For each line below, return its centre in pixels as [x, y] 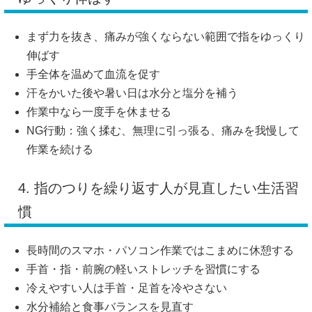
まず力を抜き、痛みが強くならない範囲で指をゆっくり [166, 37]
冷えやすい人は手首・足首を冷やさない [127, 288]
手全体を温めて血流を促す [93, 75]
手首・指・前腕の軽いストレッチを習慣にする [143, 270]
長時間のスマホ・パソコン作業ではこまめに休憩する [160, 251]
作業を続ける [60, 150]
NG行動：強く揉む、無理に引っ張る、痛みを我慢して [163, 131]
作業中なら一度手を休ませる [99, 112]
